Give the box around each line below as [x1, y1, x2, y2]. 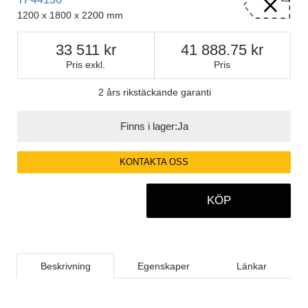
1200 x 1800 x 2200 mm [17, 9, 123, 21]
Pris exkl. [66, 58, 106, 70]
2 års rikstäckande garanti [98, 87, 211, 98]
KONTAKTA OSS [120, 157, 188, 168]
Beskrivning [40, 260, 91, 272]
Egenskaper [137, 260, 190, 272]
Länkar [236, 260, 267, 272]
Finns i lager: [120, 120, 177, 133]
